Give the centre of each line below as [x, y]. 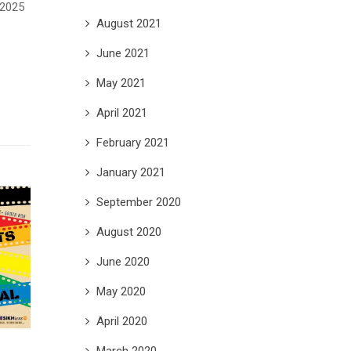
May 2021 [121, 83]
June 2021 [123, 53]
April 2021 [121, 112]
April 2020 [121, 321]
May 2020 [121, 291]
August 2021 [128, 23]
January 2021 [130, 172]
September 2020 [138, 202]
